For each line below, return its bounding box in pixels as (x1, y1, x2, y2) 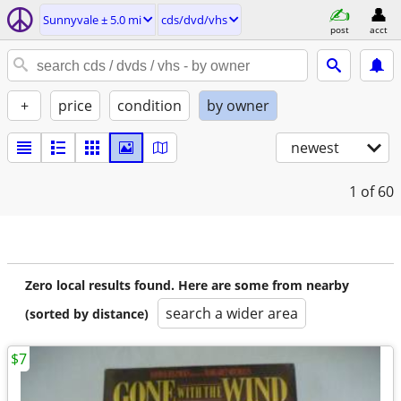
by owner (207, 96, 269, 115)
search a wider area (166, 303, 298, 323)
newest (291, 138, 339, 158)
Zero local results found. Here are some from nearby (25, 277, 349, 294)
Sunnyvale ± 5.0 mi (43, 12, 141, 28)
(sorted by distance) (25, 305, 149, 322)
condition (117, 96, 182, 115)
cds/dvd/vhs (161, 12, 227, 28)
